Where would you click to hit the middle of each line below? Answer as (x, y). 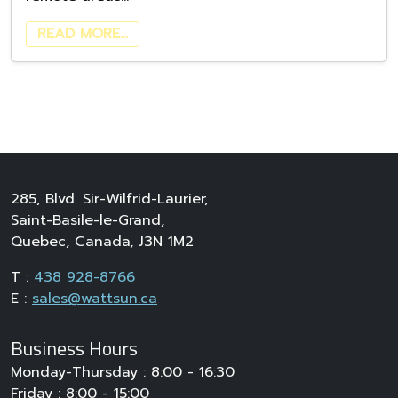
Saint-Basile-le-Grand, (88, 221)
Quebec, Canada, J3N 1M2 (102, 242)
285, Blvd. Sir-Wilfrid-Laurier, (109, 199)
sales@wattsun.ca (95, 299)
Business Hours (74, 348)
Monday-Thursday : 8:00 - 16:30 (123, 373)
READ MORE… (83, 34)
